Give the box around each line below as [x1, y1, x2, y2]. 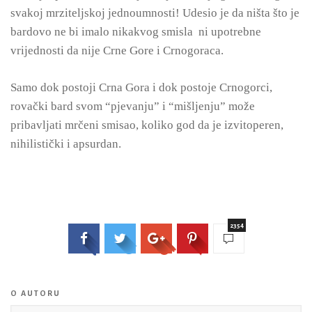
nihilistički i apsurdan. [10, 137, 121, 150]
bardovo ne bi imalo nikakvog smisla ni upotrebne [10, 25, 261, 38]
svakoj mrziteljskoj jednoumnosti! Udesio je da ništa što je [10, 6, 299, 19]
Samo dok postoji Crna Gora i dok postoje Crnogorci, [10, 81, 272, 94]
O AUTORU [10, 289, 61, 297]
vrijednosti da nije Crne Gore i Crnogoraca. [10, 44, 224, 57]
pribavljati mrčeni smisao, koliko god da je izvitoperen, [10, 118, 283, 132]
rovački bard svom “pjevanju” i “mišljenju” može [10, 100, 255, 113]
